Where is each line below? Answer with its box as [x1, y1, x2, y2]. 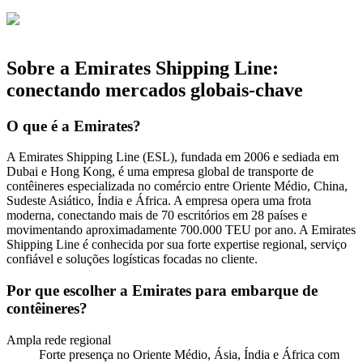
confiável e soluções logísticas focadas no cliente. [6, 252, 258, 267]
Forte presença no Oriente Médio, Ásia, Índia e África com [39, 347, 340, 361]
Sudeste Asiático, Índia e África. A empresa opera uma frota [6, 194, 311, 208]
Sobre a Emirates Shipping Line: [6, 57, 279, 79]
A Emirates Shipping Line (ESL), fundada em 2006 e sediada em [6, 150, 339, 164]
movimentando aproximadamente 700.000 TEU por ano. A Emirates [6, 223, 356, 237]
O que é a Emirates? [6, 117, 141, 135]
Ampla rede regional [6, 332, 111, 347]
